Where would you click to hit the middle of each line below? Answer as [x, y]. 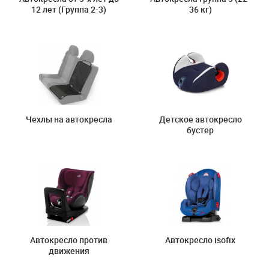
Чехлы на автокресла [69, 119]
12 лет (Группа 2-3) [69, 9]
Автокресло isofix [200, 240]
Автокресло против [69, 240]
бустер [200, 130]
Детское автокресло [200, 119]
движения [69, 251]
